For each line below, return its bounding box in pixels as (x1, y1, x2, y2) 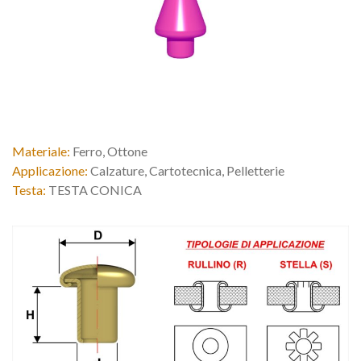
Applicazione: (12, 162, 88, 178)
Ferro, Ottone (70, 143, 147, 159)
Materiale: (12, 143, 70, 159)
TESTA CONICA (46, 181, 142, 197)
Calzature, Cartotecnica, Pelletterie (88, 162, 284, 178)
